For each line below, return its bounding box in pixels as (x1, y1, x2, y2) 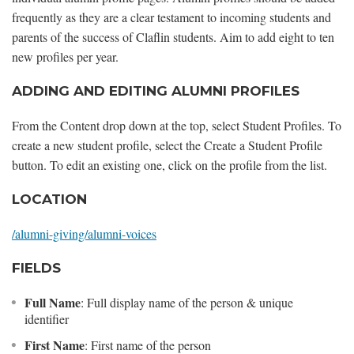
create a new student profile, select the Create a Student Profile (12, 137, 322, 153)
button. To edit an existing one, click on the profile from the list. (12, 156, 327, 173)
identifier (24, 311, 73, 327)
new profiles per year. (12, 48, 119, 65)
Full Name (24, 293, 81, 311)
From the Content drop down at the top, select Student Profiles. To (12, 117, 341, 134)
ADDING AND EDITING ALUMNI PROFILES (12, 82, 299, 99)
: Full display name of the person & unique (80, 294, 293, 311)
